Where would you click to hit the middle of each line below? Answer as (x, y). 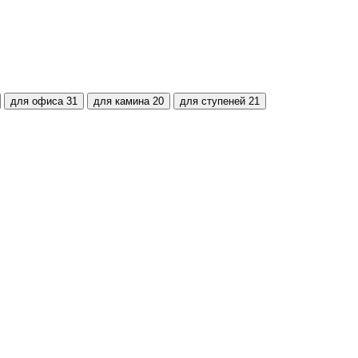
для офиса (37, 101)
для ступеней (213, 101)
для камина (121, 101)
